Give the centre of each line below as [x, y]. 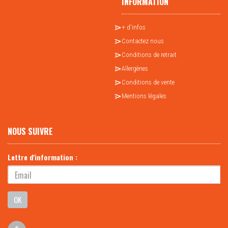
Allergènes [135, 69]
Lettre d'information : [42, 157]
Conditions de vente [148, 82]
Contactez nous [143, 41]
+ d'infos [134, 27]
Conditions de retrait [149, 55]
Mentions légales [144, 96]
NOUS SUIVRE [30, 132]
